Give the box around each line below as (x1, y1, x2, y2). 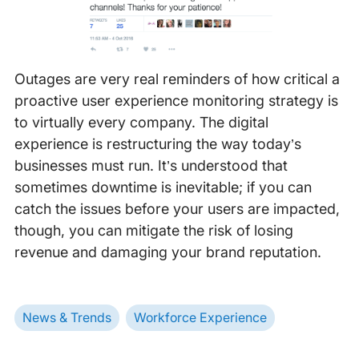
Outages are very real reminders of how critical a (14, 71, 340, 88)
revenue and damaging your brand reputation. (14, 244, 321, 261)
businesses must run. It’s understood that (14, 157, 288, 175)
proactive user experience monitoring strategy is (14, 92, 338, 110)
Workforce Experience (133, 309, 267, 326)
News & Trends (22, 309, 111, 326)
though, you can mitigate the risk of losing (14, 222, 293, 240)
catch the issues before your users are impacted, (14, 200, 340, 218)
